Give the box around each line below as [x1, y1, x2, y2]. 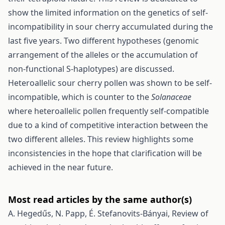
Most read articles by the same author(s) [8, 193, 192, 205]
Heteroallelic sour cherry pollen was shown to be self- [8, 77, 212, 88]
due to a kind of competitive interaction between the [8, 120, 208, 131]
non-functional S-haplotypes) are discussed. [8, 63, 174, 74]
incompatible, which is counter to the [8, 91, 151, 102]
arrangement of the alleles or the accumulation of [8, 49, 198, 60]
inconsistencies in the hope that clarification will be [8, 148, 202, 159]
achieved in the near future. [8, 162, 113, 173]
